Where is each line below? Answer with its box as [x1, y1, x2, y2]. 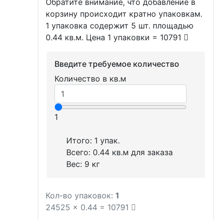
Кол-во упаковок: [46, 190, 113, 200]
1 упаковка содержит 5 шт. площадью [46, 20, 193, 30]
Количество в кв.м [55, 73, 127, 83]
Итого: [66, 135, 95, 145]
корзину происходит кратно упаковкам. [46, 8, 202, 19]
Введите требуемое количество [55, 58, 180, 69]
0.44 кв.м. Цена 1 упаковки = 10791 [46, 32, 184, 42]
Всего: [66, 147, 93, 157]
